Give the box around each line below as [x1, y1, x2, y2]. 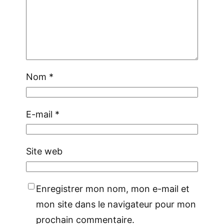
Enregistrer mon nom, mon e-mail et [36, 183, 189, 194]
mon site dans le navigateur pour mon [36, 198, 196, 209]
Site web [26, 146, 62, 157]
